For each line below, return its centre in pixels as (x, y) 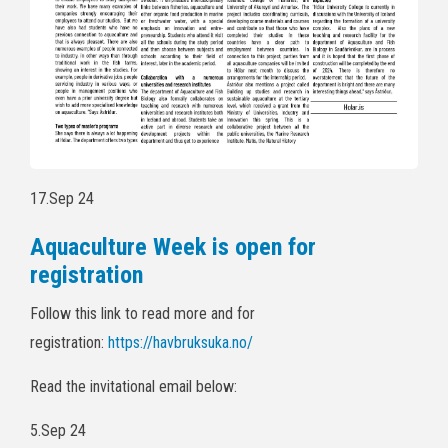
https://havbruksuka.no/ (180, 343)
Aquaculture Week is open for (173, 247)
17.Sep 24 (62, 199)
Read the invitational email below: (133, 387)
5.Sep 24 (58, 431)
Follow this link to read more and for (142, 314)
